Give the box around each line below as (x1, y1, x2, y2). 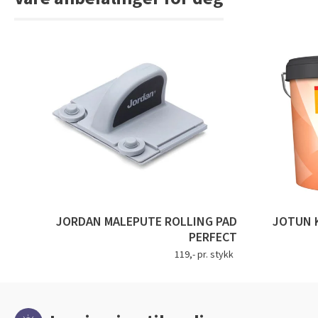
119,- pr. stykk (174, 248, 234, 263)
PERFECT (188, 229, 237, 247)
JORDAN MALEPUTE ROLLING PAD (55, 213, 237, 231)
